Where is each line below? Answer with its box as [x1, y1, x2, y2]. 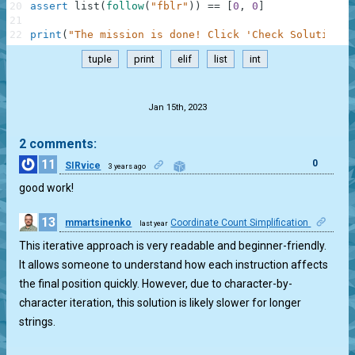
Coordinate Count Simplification [170, 216, 311, 228]
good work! [19, 181, 74, 194]
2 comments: [19, 136, 97, 152]
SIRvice [65, 159, 101, 171]
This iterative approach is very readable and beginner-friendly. [19, 239, 327, 252]
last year [139, 219, 169, 227]
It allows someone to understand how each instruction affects [19, 258, 329, 271]
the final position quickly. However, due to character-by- [19, 277, 293, 290]
